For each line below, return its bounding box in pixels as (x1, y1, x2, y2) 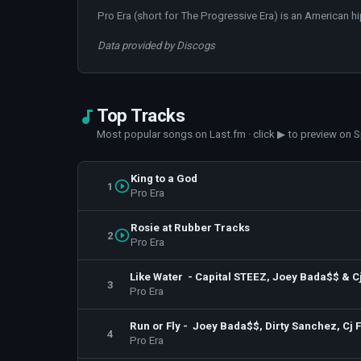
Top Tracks (97, 105, 185, 126)
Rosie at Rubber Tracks (130, 222, 250, 234)
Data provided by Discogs (98, 39, 215, 52)
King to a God (130, 172, 197, 185)
